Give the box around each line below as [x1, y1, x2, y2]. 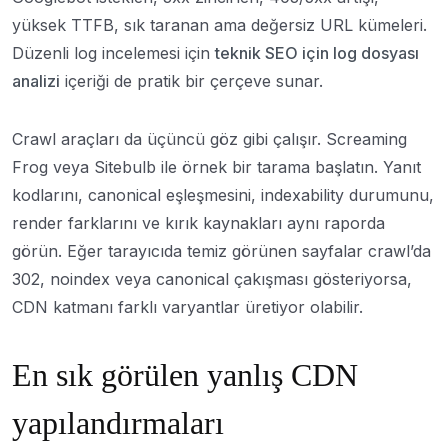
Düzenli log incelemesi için [12, 43, 215, 63]
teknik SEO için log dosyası [215, 43, 419, 63]
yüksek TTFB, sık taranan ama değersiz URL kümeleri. [12, 15, 427, 35]
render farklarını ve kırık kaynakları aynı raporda [12, 213, 385, 233]
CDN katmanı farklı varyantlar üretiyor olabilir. [12, 297, 363, 317]
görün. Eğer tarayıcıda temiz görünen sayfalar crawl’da [12, 241, 431, 261]
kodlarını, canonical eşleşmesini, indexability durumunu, [12, 185, 434, 205]
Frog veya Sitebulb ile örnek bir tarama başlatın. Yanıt [12, 157, 421, 177]
